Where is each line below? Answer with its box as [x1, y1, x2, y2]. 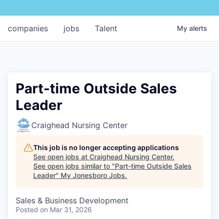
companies [8, 23, 48, 33]
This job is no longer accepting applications [33, 143, 179, 152]
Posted [16, 205, 38, 214]
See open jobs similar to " [33, 161, 115, 170]
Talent [95, 23, 117, 33]
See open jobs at [33, 152, 89, 161]
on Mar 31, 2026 [40, 205, 92, 214]
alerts [189, 23, 207, 32]
